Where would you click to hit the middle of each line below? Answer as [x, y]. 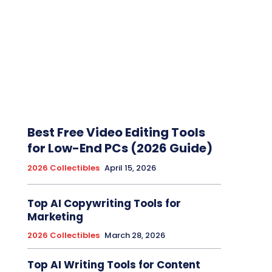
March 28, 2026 [134, 236]
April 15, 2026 [130, 168]
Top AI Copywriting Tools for [104, 204]
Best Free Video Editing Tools [116, 133]
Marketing [55, 217]
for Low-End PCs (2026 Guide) [120, 148]
